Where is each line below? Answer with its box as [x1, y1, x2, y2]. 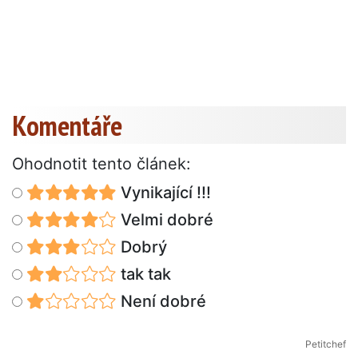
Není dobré [116, 291, 206, 311]
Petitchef [305, 337, 346, 350]
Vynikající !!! [116, 182, 211, 202]
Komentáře [12, 106, 122, 144]
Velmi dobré [116, 209, 213, 229]
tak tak [116, 264, 171, 284]
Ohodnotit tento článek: [12, 153, 191, 173]
